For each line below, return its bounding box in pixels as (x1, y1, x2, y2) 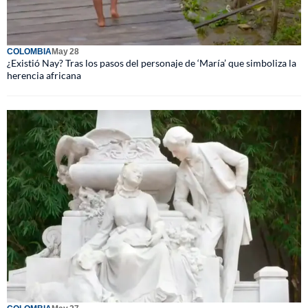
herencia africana (7, 69, 81, 81)
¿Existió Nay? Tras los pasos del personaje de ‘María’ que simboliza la (7, 57, 296, 69)
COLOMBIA (7, 46, 52, 56)
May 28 (52, 46, 79, 56)
